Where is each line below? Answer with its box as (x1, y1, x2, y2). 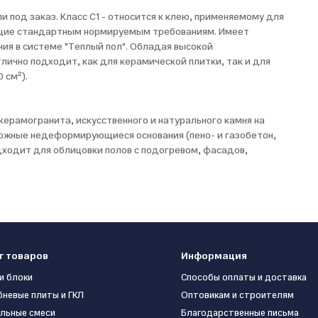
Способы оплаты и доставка (181, 271, 307, 285)
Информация (181, 249, 248, 263)
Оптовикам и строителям (181, 289, 295, 302)
